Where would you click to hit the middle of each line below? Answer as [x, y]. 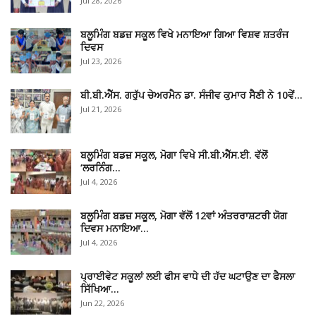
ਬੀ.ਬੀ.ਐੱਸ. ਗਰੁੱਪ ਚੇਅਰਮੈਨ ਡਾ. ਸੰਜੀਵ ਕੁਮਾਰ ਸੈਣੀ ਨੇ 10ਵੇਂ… [192, 95]
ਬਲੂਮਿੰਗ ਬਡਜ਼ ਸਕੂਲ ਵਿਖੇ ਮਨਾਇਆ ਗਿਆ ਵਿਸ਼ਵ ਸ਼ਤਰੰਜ [184, 35]
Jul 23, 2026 [101, 61]
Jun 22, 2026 [102, 303]
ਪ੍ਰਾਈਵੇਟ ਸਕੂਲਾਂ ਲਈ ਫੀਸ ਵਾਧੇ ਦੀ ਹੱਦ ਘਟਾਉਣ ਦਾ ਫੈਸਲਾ [188, 276]
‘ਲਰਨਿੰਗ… [101, 168]
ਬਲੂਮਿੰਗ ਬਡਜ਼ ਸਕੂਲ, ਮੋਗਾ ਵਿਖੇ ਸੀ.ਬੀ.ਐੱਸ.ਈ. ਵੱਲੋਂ [174, 155]
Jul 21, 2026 [101, 109]
